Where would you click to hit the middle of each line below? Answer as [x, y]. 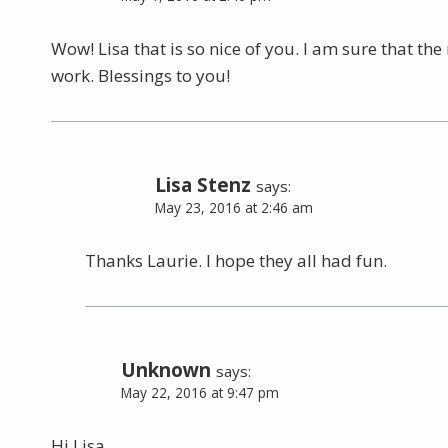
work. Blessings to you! [140, 76]
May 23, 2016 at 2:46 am [234, 208]
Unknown [166, 369]
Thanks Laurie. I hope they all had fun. [236, 260]
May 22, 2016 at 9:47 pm [200, 392]
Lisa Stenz [203, 185]
